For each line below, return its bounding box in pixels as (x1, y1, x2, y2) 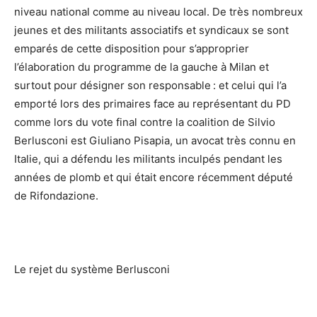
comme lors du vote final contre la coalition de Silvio (14, 115, 275, 129)
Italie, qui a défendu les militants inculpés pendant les (14, 152, 282, 166)
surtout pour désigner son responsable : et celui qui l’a (14, 79, 287, 93)
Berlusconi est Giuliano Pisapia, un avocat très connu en (14, 134, 296, 148)
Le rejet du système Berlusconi (14, 263, 170, 277)
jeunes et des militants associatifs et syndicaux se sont (14, 23, 289, 38)
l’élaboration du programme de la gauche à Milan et (14, 60, 269, 74)
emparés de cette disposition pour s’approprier (14, 42, 249, 56)
